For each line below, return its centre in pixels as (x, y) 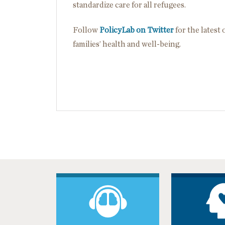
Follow (86, 30)
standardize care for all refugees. (129, 5)
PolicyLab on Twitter (137, 30)
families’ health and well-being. (127, 44)
